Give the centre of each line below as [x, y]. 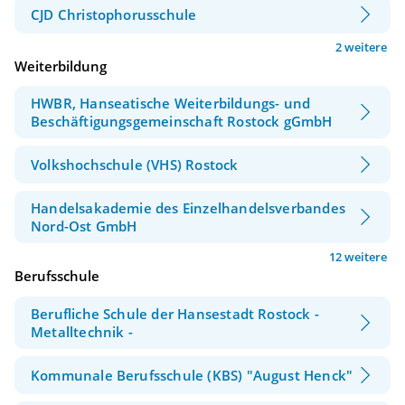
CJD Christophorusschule [114, 14]
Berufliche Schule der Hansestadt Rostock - [175, 313]
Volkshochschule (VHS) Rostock [135, 165]
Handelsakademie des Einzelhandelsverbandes [188, 208]
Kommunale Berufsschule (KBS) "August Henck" [192, 375]
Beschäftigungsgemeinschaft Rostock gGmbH [182, 122]
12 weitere [358, 257]
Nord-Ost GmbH [84, 226]
